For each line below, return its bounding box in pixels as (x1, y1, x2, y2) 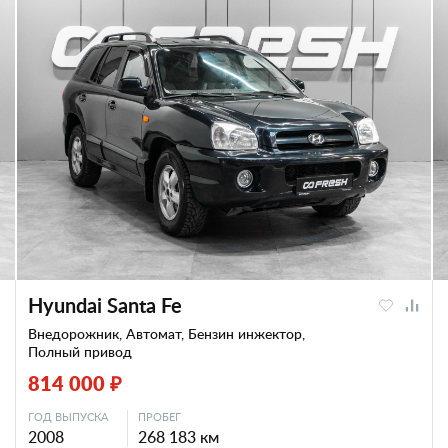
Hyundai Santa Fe (28, 291, 182, 319)
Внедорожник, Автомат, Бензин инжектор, (28, 324, 305, 343)
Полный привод (28, 342, 132, 361)
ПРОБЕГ (138, 409, 181, 424)
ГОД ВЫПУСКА (28, 409, 108, 424)
